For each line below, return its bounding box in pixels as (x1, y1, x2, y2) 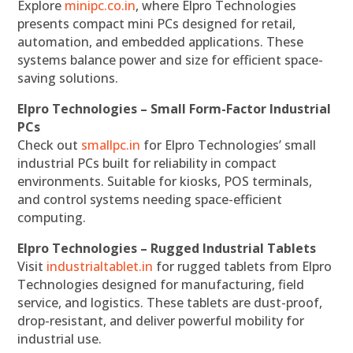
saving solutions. (17, 69, 119, 87)
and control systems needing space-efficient (17, 191, 283, 209)
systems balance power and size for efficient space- (17, 51, 324, 69)
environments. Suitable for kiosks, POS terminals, (17, 173, 313, 191)
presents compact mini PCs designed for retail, (17, 15, 296, 33)
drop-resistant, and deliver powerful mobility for (17, 312, 305, 330)
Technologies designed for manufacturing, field (17, 276, 305, 294)
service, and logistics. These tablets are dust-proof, (17, 294, 323, 312)
